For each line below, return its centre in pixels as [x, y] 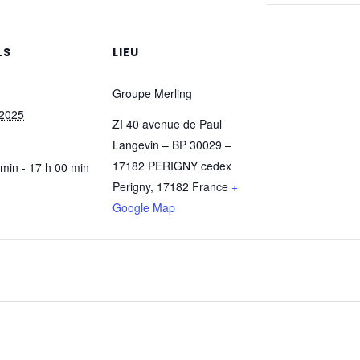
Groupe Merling [152, 93]
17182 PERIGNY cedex [172, 165]
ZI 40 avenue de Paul [167, 123]
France [210, 186]
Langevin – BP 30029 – [172, 144]
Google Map [144, 207]
